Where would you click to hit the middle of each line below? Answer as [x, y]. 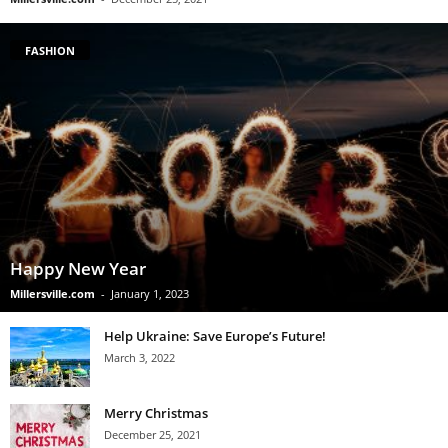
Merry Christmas [156, 413]
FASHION [50, 51]
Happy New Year [78, 269]
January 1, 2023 [150, 294]
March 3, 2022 [139, 358]
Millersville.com [52, 294]
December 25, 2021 [152, 435]
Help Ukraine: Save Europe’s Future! [215, 336]
